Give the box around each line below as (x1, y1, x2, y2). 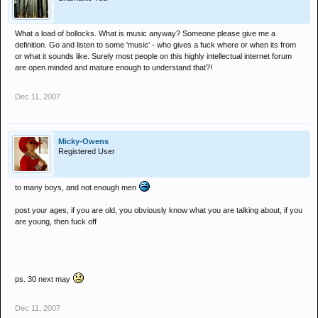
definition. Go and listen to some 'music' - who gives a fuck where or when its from (15, 40, 296, 50)
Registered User (58, 147, 115, 156)
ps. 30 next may (15, 275, 72, 284)
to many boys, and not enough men (15, 183, 138, 192)
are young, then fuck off (15, 217, 97, 226)
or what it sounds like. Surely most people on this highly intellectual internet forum (15, 52, 292, 61)
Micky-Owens (58, 137, 109, 146)
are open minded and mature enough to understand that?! (15, 63, 212, 72)
